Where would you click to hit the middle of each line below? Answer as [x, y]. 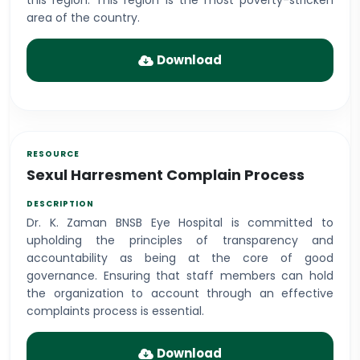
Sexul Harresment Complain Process [166, 175]
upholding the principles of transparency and [180, 240]
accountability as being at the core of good [180, 258]
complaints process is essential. [115, 311]
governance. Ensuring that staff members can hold [180, 276]
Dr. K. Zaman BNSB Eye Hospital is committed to [180, 223]
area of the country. [83, 18]
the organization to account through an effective [180, 293]
